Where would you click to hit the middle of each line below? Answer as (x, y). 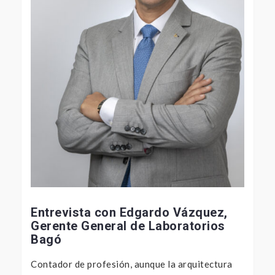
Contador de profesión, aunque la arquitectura (132, 264)
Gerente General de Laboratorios (128, 226)
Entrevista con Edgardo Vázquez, (129, 213)
